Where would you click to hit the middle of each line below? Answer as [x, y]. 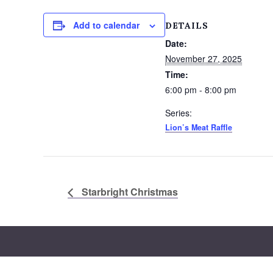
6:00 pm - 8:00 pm [201, 89]
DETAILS [187, 25]
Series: [179, 112]
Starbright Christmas [129, 191]
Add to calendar [106, 25]
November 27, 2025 [204, 58]
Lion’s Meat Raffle [199, 127]
